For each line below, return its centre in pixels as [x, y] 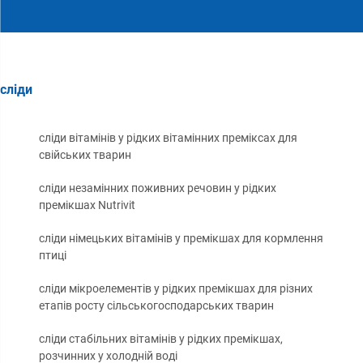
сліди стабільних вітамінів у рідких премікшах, [161, 339]
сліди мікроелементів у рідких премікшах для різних [176, 289]
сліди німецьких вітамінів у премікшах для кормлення [181, 239]
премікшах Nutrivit [87, 205]
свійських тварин [85, 155]
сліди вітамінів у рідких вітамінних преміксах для [168, 138]
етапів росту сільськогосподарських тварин [156, 306]
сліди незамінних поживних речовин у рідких [158, 188]
